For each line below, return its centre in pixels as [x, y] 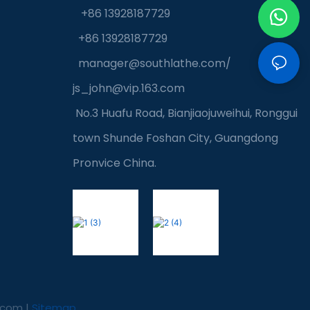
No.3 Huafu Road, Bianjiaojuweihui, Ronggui [186, 113]
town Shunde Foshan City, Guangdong [175, 138]
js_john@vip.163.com [128, 89]
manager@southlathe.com [152, 64]
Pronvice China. [114, 163]
